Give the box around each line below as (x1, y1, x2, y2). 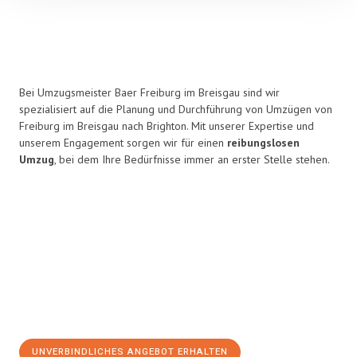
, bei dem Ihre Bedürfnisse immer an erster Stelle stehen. (54, 152, 330, 167)
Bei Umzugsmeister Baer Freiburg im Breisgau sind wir (19, 85, 280, 100)
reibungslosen (227, 135, 300, 150)
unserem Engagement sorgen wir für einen (19, 135, 227, 150)
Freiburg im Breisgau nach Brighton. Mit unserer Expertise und (19, 119, 314, 133)
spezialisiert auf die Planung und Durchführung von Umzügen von (19, 102, 332, 116)
